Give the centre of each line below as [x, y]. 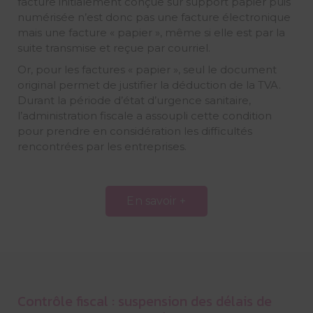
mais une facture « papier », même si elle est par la [151, 33]
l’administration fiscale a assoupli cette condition [144, 116]
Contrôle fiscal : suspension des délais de [144, 301]
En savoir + [156, 201]
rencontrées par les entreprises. [102, 147]
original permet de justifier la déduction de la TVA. [149, 85]
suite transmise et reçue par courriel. [114, 48]
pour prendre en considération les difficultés [134, 131]
